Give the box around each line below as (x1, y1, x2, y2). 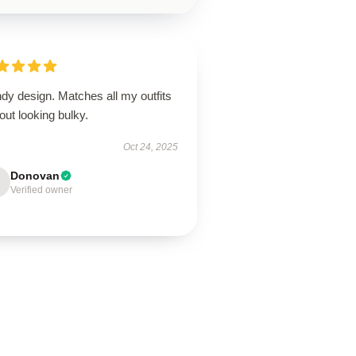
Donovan (10, 169, 60, 182)
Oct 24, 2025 (122, 141, 178, 153)
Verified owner (10, 184, 73, 195)
